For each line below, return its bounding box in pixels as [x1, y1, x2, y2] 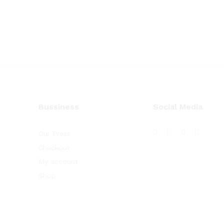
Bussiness [38, 102, 79, 111]
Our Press [38, 129, 70, 137]
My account [38, 157, 78, 165]
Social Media [153, 102, 202, 111]
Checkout [38, 143, 70, 151]
